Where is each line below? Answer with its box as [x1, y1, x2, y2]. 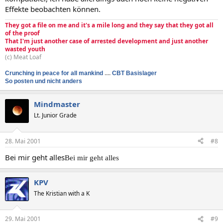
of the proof [5, 29, 40, 37]
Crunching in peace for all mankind [5, 70, 103, 77]
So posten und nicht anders [5, 78, 82, 85]
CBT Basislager [112, 70, 157, 77]
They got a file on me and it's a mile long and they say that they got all [5, 21, 214, 29]
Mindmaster [34, 99, 80, 109]
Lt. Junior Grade [34, 111, 77, 119]
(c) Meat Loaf [5, 53, 41, 61]
